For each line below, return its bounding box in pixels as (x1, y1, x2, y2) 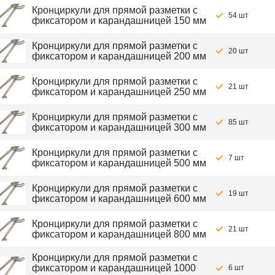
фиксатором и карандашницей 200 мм (32, 51, 206, 61)
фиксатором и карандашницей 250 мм (32, 87, 206, 97)
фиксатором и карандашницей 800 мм (32, 229, 206, 239)
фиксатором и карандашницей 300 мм (32, 122, 206, 133)
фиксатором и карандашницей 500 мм (32, 158, 206, 168)
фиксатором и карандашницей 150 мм (32, 15, 206, 26)
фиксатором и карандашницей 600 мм (32, 193, 206, 204)
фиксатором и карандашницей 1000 (32, 263, 196, 273)
